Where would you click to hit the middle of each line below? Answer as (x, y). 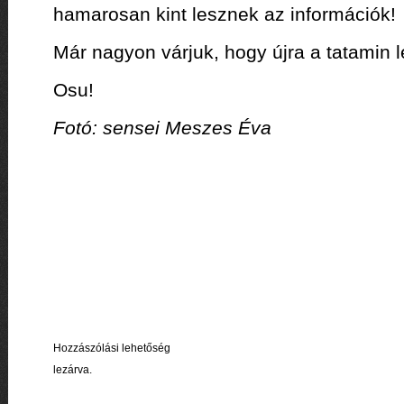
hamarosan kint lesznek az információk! (224, 14)
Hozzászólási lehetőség (111, 348)
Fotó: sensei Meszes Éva (162, 128)
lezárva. (72, 370)
